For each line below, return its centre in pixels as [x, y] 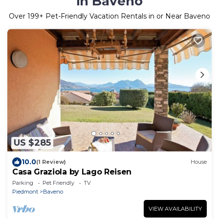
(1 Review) [51, 162]
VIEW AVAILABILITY [175, 208]
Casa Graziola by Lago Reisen [72, 172]
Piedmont [25, 191]
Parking [23, 183]
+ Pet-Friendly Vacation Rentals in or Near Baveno [125, 16]
